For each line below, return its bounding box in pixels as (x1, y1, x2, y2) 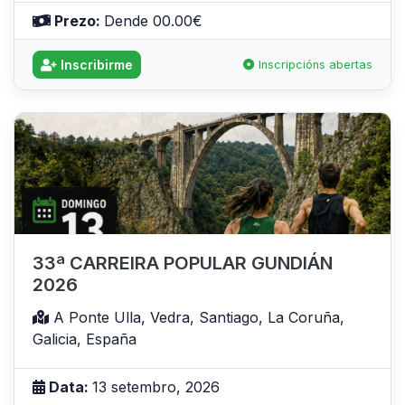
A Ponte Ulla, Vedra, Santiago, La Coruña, (49, 308, 344, 327)
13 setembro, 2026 (92, 378, 220, 397)
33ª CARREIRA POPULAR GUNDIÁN (33, 252, 333, 275)
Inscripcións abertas (255, 57, 372, 71)
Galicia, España (33, 330, 137, 349)
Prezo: (51, 11, 104, 30)
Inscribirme (57, 56, 133, 72)
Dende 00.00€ (104, 11, 202, 30)
